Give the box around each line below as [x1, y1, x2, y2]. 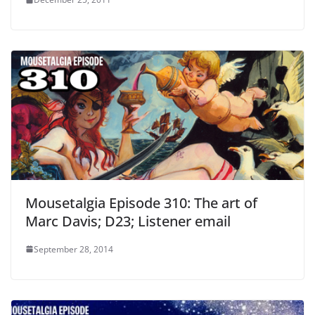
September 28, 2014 [34, 243, 113, 255]
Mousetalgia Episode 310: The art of [25, 193, 257, 212]
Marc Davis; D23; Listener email [25, 211, 231, 231]
